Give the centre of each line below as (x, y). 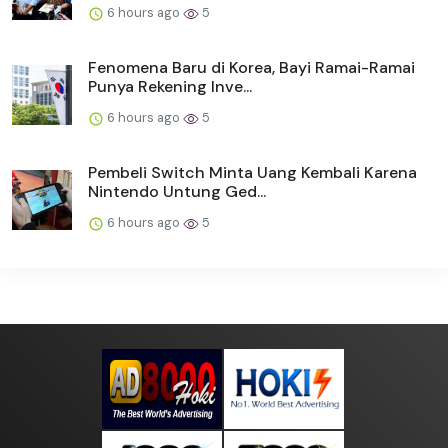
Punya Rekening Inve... (170, 87)
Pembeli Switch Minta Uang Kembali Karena (252, 173)
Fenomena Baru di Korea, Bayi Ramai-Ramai (251, 68)
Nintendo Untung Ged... (177, 192)
